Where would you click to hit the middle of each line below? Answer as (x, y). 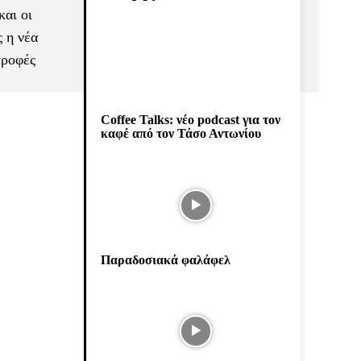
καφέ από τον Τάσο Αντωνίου (181, 134)
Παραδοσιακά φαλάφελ (166, 259)
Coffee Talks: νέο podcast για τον (191, 120)
